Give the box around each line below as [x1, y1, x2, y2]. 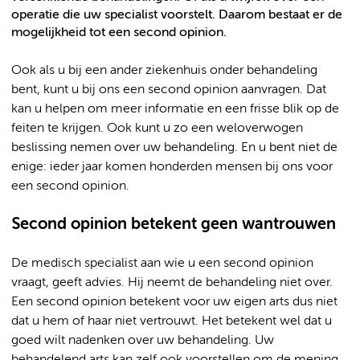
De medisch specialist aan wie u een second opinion [11, 257, 313, 270]
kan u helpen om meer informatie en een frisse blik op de [11, 103, 339, 116]
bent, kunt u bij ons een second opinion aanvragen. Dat [11, 84, 326, 96]
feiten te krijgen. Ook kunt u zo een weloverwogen [11, 122, 303, 135]
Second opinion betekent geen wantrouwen [11, 217, 336, 232]
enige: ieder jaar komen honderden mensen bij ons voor [11, 161, 333, 174]
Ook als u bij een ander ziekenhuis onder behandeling [11, 64, 317, 77]
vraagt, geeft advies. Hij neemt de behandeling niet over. [11, 276, 333, 289]
